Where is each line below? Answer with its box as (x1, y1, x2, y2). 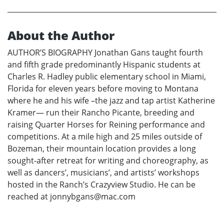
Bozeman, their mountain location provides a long (7, 143, 196, 154)
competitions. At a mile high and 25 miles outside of (7, 131, 202, 142)
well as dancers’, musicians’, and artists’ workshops (7, 167, 199, 178)
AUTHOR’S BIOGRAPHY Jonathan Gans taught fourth (7, 47, 203, 58)
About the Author (7, 27, 114, 44)
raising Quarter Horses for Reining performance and (7, 119, 205, 130)
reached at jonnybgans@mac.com (7, 191, 135, 202)
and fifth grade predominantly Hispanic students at (7, 59, 200, 70)
